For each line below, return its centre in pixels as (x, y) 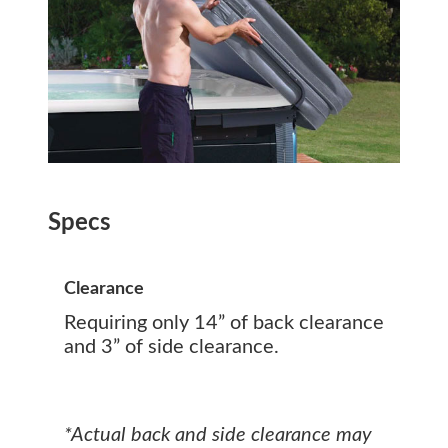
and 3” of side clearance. (171, 347)
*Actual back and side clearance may (218, 435)
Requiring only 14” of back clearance (224, 323)
